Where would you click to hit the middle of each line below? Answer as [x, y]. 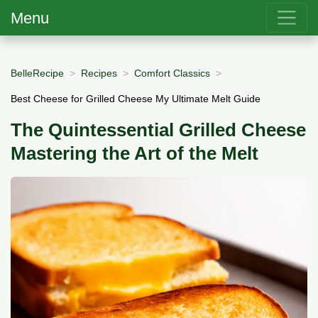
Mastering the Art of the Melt [135, 154]
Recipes [99, 73]
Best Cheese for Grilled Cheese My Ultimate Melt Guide [136, 98]
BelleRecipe [37, 73]
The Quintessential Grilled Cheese [158, 130]
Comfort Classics [172, 73]
